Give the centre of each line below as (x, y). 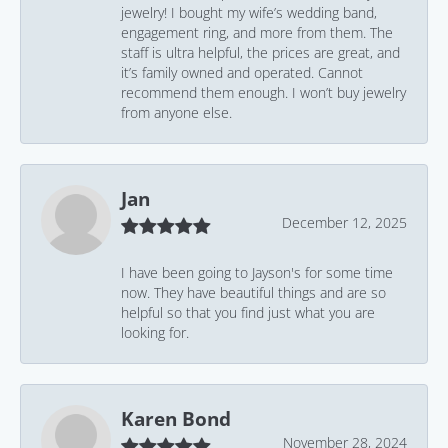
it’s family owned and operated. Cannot (242, 72)
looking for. (155, 332)
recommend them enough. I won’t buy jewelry (263, 92)
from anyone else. (176, 112)
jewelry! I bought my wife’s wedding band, (249, 12)
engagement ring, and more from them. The (257, 32)
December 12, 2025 (344, 222)
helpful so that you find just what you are (248, 312)
